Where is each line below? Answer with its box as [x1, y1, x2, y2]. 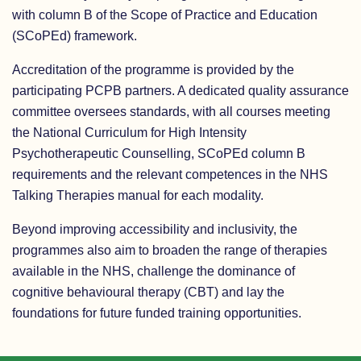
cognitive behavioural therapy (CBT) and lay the [12, 285, 284, 299]
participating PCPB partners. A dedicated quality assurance [12, 84, 349, 98]
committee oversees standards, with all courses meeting [12, 105, 330, 118]
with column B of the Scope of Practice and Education [12, 8, 317, 22]
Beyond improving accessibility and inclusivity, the [12, 222, 297, 236]
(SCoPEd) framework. [12, 29, 137, 43]
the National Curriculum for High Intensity [12, 126, 247, 139]
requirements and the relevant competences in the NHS [12, 168, 328, 181]
